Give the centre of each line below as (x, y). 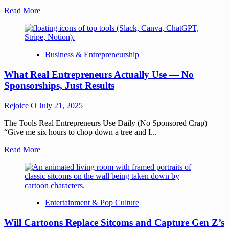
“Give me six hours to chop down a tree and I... (81, 132)
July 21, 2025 (61, 105)
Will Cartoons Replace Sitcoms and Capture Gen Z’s (114, 222)
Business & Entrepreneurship (92, 55)
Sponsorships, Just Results (59, 86)
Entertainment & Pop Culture (92, 202)
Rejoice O (21, 105)
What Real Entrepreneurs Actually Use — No (99, 75)
